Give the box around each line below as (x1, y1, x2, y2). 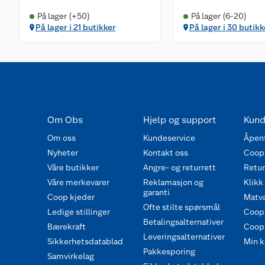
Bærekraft (47, 222, 86, 232)
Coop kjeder (47, 192, 95, 202)
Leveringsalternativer (143, 232, 225, 242)
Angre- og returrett (143, 163, 216, 173)
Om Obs (47, 114, 83, 126)
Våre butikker (47, 163, 99, 173)
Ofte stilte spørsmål (143, 202, 220, 212)
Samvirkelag (47, 251, 94, 261)
